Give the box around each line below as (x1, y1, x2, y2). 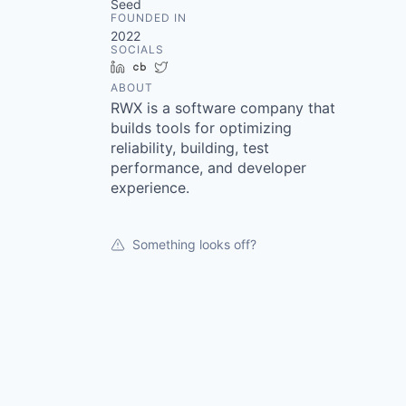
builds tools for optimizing (111, 119, 292, 137)
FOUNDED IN (111, 11, 187, 24)
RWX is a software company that (111, 99, 335, 117)
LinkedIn (131, 59, 182, 74)
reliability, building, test (111, 139, 269, 157)
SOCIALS (111, 43, 164, 56)
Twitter (175, 59, 216, 74)
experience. (111, 179, 189, 197)
